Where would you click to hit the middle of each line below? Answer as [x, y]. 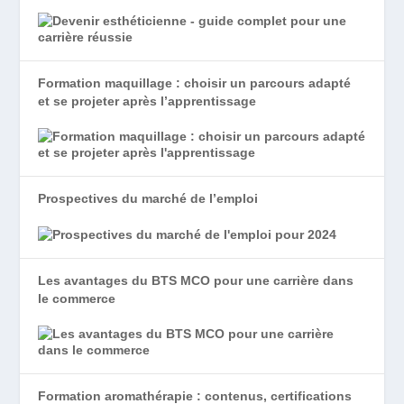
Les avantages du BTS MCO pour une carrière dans [196, 280]
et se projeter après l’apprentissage [147, 101]
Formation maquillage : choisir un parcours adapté [195, 83]
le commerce [77, 298]
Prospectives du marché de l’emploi [148, 199]
